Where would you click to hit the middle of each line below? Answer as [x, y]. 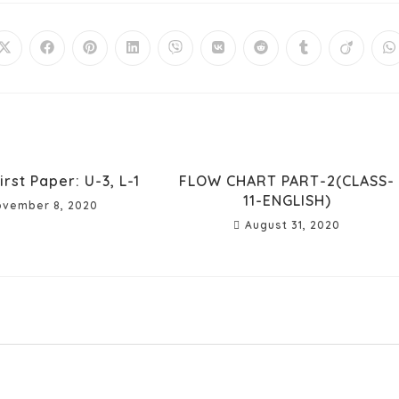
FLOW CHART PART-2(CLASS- [287, 180]
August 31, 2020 [293, 224]
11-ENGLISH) [287, 200]
